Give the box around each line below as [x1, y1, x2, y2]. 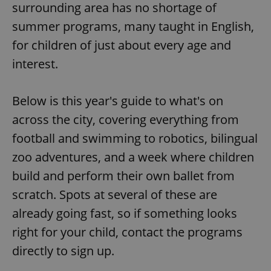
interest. [12, 56, 58, 73]
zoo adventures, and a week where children [12, 149, 254, 166]
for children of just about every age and [12, 37, 231, 54]
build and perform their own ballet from [12, 168, 235, 184]
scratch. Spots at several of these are [12, 186, 217, 203]
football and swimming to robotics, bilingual [12, 130, 258, 147]
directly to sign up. [12, 243, 114, 260]
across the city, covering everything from [12, 111, 239, 128]
